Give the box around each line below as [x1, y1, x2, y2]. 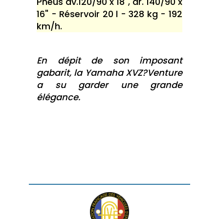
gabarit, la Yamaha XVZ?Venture [37, 66, 182, 79]
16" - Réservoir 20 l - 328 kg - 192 [37, 8, 182, 21]
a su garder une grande [37, 79, 182, 91]
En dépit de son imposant [37, 54, 182, 67]
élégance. [37, 91, 80, 104]
